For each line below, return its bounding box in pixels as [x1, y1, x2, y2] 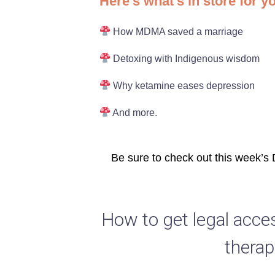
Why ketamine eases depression [110, 80, 255, 91]
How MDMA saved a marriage [110, 26, 243, 37]
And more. [110, 107, 157, 118]
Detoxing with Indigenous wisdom [110, 53, 260, 64]
